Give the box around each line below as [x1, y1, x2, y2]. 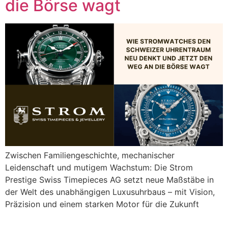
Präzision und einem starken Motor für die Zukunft [5, 198, 199, 209]
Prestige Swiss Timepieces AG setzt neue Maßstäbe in [5, 174, 214, 185]
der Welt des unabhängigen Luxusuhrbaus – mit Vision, [5, 186, 215, 197]
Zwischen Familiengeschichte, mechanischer [5, 150, 175, 160]
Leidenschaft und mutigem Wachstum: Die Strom [5, 162, 193, 173]
